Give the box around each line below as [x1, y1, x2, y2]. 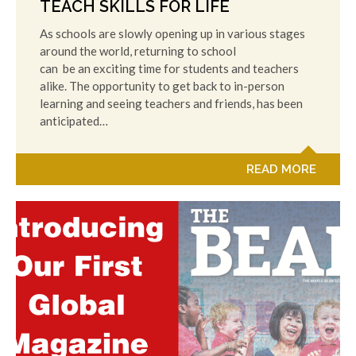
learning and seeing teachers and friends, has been [40, 96, 303, 111]
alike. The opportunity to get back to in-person [40, 79, 284, 94]
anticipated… [40, 114, 108, 129]
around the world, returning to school [40, 44, 236, 59]
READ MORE [246, 162, 316, 177]
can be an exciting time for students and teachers [40, 61, 299, 76]
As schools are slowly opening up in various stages [40, 26, 305, 41]
